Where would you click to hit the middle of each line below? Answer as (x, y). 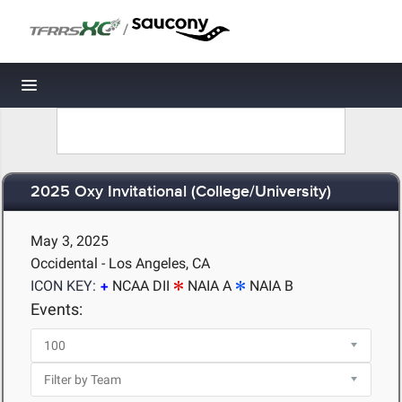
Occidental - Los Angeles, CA (120, 263)
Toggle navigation (90, 90)
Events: (57, 309)
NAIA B (271, 286)
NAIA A (210, 286)
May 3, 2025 (70, 241)
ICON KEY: (63, 286)
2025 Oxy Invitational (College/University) (181, 192)
